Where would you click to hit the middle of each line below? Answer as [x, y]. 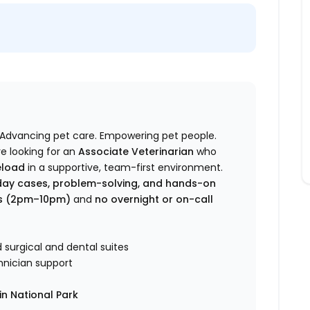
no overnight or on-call [154, 200]
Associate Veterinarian [136, 152]
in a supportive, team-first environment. [124, 168]
